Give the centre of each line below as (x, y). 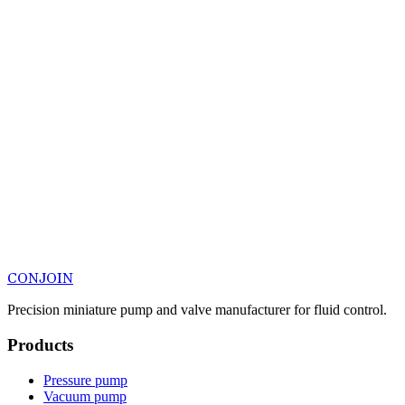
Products (40, 345)
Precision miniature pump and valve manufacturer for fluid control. (197, 310)
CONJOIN (40, 279)
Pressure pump (85, 380)
